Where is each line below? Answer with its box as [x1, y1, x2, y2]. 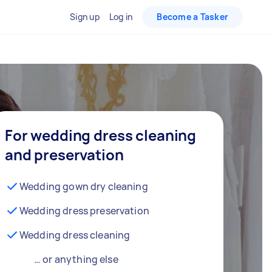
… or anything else [34, 252, 118, 266]
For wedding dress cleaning [5, 124, 197, 145]
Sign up [70, 11, 100, 22]
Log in [109, 11, 133, 22]
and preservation [5, 144, 124, 165]
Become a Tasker [157, 11, 228, 22]
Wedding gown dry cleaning [19, 179, 148, 193]
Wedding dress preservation [19, 203, 149, 217]
